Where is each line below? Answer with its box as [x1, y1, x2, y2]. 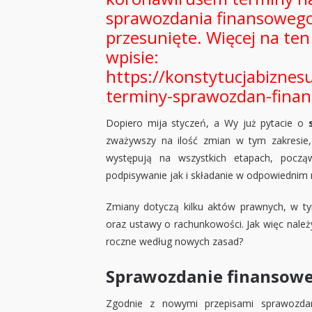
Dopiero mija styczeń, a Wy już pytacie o [106, 116, 309, 130]
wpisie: [106, 45, 159, 69]
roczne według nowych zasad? [106, 235, 243, 249]
